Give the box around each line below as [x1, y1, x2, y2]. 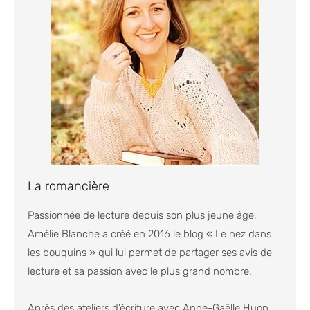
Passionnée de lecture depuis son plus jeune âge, [28, 208, 257, 221]
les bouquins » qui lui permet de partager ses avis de [28, 246, 272, 259]
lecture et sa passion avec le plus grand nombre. [28, 264, 255, 277]
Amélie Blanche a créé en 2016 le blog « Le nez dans [28, 227, 271, 240]
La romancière [28, 178, 109, 194]
